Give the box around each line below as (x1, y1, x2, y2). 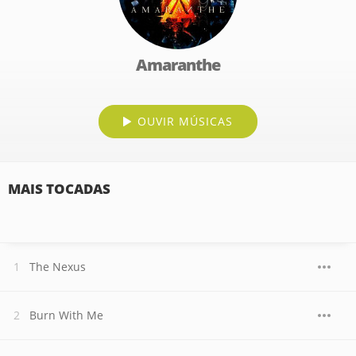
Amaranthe (136, 54, 220, 75)
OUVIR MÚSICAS (137, 114, 233, 129)
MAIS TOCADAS (8, 180, 110, 198)
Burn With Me (29, 308, 103, 323)
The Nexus (29, 259, 86, 274)
